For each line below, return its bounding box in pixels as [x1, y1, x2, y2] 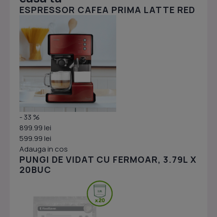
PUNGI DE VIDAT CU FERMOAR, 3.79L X [19, 154, 197, 165]
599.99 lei [19, 133, 51, 143]
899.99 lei [19, 123, 51, 133]
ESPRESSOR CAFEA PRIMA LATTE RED [19, 4, 195, 15]
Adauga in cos [19, 144, 68, 154]
